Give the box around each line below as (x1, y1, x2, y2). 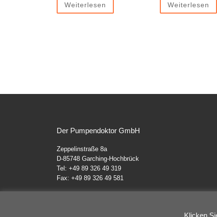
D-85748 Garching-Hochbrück (57, 155, 139, 163)
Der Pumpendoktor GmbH (57, 126, 140, 135)
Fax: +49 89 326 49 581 (57, 175, 124, 182)
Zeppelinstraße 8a (57, 146, 107, 153)
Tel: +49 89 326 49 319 (57, 165, 121, 172)
